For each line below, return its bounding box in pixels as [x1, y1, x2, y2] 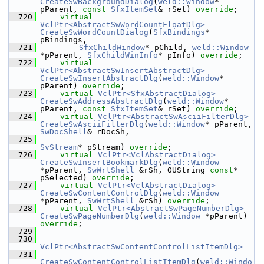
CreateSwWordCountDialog [40, 28, 148, 37]
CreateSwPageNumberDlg [40, 212, 139, 220]
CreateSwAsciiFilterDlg [40, 120, 144, 128]
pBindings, [40, 35, 87, 44]
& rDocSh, [87, 127, 130, 136]
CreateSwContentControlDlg [40, 189, 158, 197]
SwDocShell [40, 127, 87, 136]
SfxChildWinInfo [87, 51, 158, 60]
